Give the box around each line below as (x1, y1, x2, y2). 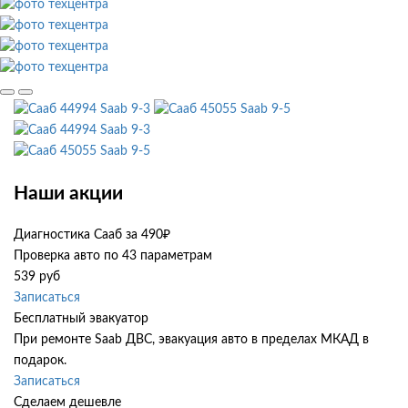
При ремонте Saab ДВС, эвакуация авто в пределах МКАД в (14, 333, 369, 347)
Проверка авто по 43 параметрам (14, 250, 212, 263)
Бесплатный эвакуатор (14, 312, 148, 326)
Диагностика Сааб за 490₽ (14, 229, 170, 242)
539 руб (14, 270, 60, 284)
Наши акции (14, 183, 123, 203)
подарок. (14, 354, 66, 368)
